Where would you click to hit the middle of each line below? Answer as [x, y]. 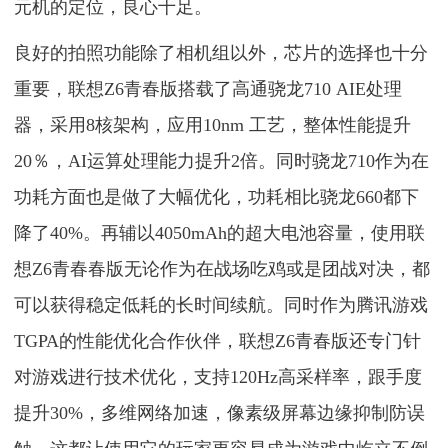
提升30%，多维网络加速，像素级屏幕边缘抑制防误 [220, 413]
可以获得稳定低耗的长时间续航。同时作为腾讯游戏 [221, 305]
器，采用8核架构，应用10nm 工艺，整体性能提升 [213, 125]
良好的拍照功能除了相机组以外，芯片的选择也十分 [221, 53]
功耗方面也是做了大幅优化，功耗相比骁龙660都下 [217, 197]
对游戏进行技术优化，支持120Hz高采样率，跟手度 [218, 377]
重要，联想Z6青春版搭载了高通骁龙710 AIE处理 [208, 89]
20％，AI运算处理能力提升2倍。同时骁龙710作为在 [222, 161]
